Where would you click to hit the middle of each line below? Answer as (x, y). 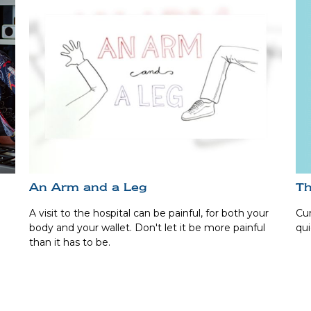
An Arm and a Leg (89, 186)
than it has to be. (70, 243)
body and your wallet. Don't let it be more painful (148, 228)
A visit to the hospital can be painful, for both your (149, 213)
